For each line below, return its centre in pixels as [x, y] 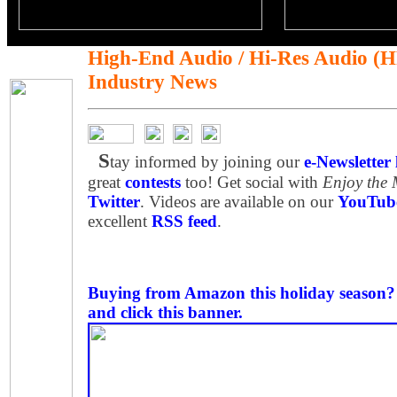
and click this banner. [165, 312]
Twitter [114, 202]
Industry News [152, 82]
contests [153, 182]
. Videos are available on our [239, 202]
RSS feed [184, 221]
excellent [120, 221]
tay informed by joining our [207, 162]
